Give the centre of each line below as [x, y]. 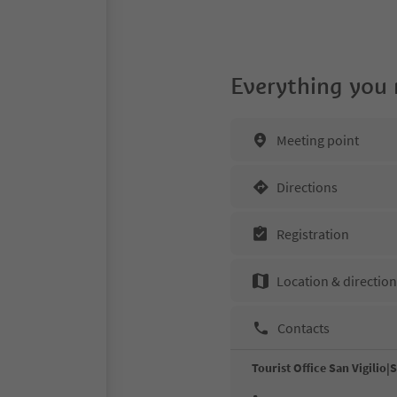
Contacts [304, 327]
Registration [313, 234]
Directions [307, 187]
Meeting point [318, 140]
